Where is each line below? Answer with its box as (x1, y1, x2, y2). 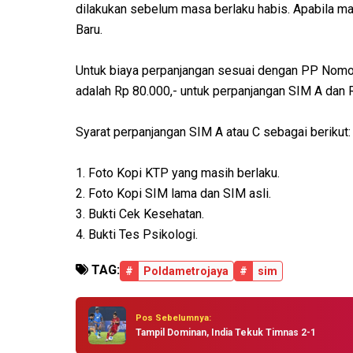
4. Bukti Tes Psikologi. (76, 227, 198, 243)
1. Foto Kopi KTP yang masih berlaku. (76, 165, 280, 181)
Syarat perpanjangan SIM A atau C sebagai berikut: (76, 124, 351, 140)
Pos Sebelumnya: (136, 312, 211, 323)
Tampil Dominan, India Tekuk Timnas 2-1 (136, 326, 316, 338)
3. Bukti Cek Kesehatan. (76, 206, 204, 222)
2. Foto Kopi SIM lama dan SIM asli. (76, 186, 271, 202)
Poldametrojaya (143, 265, 229, 278)
